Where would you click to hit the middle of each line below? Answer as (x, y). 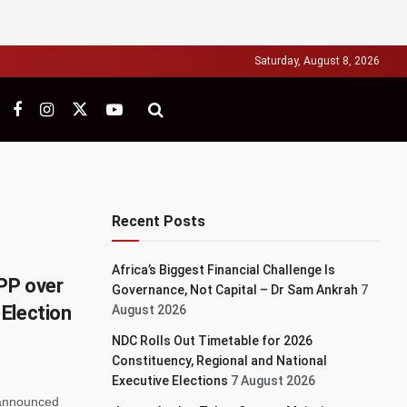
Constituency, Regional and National (220, 361)
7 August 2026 (273, 381)
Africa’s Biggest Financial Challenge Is (224, 270)
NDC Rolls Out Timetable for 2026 (213, 341)
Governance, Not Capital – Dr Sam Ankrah (235, 290)
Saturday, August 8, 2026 (317, 61)
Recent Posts (159, 221)
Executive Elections (170, 381)
